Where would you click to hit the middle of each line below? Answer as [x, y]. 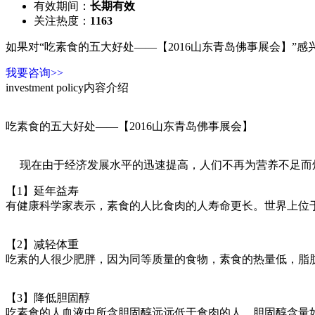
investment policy [45, 88]
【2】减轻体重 [42, 245]
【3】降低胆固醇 [48, 298]
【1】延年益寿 [42, 191]
